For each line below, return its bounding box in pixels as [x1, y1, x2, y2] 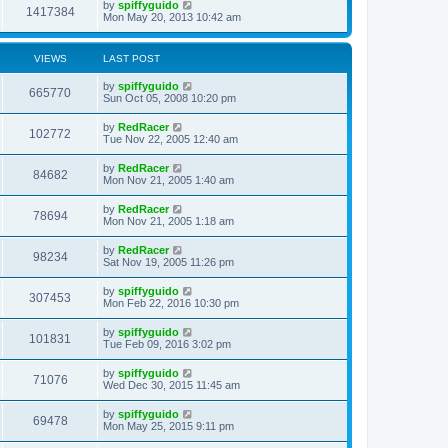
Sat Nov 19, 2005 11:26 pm [103, 256, 234, 268]
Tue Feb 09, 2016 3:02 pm [103, 338, 231, 350]
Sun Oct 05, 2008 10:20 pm [103, 92, 236, 104]
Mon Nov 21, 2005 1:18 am [103, 215, 234, 227]
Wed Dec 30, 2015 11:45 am [103, 379, 240, 391]
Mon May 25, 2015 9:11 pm [103, 420, 234, 432]
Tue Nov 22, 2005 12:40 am [103, 133, 238, 145]
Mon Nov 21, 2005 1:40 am [103, 174, 234, 186]
